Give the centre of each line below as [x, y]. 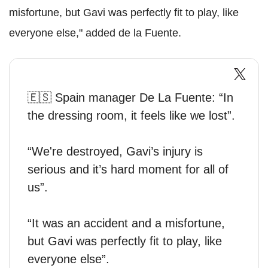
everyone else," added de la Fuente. [95, 33]
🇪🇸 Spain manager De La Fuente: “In [130, 98]
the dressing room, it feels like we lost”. [131, 115]
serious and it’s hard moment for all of [128, 169]
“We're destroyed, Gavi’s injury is [115, 151]
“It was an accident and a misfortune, [126, 223]
